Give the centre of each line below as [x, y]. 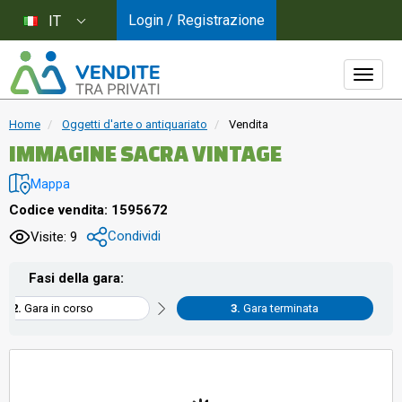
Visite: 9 [54, 236]
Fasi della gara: [76, 278]
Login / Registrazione [197, 20]
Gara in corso [58, 308]
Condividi [134, 236]
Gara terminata [281, 308]
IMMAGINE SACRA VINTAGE [145, 153]
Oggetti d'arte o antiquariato [135, 124]
